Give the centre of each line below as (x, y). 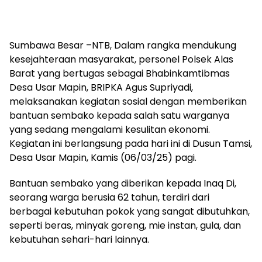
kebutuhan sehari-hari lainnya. (79, 239)
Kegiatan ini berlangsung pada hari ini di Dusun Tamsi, (131, 143)
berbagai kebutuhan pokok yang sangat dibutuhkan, (130, 211)
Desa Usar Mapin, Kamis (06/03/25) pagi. (103, 157)
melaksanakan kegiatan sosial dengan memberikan (128, 101)
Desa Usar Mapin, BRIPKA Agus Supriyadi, (101, 87)
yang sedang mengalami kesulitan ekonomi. (110, 129)
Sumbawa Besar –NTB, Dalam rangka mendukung (123, 45)
